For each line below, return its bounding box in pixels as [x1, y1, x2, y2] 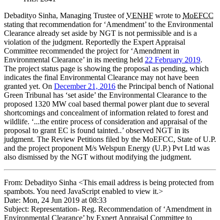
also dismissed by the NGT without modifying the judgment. [4, 153, 192, 162]
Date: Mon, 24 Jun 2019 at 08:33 [4, 196, 107, 205]
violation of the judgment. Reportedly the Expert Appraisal [4, 38, 185, 47]
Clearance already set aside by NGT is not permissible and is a [4, 29, 197, 38]
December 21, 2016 [54, 82, 115, 91]
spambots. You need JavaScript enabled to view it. [4, 187, 159, 196]
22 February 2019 [145, 55, 200, 64]
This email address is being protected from [83, 178, 214, 187]
